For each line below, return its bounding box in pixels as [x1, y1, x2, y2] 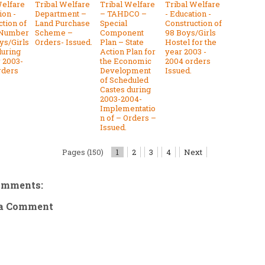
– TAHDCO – [100, 8, 147, 19]
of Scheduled [100, 74, 148, 85]
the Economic [100, 55, 151, 66]
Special [100, 17, 127, 28]
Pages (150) [62, 146, 104, 157]
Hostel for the [165, 36, 216, 47]
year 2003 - [165, 46, 206, 57]
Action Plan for [100, 46, 156, 57]
